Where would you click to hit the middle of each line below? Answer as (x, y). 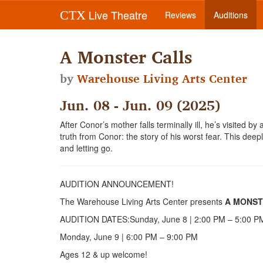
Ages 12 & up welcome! (104, 254)
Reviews (181, 15)
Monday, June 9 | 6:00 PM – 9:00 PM (129, 237)
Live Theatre (117, 15)
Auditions (231, 15)
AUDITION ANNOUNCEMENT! (117, 184)
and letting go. (86, 148)
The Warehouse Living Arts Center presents (142, 201)
